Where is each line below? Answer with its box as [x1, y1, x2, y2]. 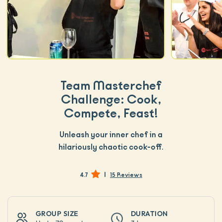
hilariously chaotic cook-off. [58, 142, 164, 153]
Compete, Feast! [64, 105, 158, 122]
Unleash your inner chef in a [59, 129, 163, 140]
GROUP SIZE [36, 209, 78, 218]
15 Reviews [110, 170, 142, 179]
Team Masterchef [60, 77, 162, 95]
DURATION [131, 209, 168, 218]
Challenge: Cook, [60, 91, 162, 109]
